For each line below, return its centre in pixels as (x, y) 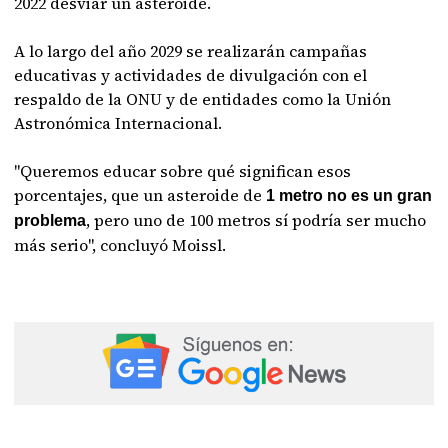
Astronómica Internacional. (118, 123)
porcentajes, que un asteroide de (138, 195)
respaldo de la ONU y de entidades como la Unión (203, 99)
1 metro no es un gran (347, 195)
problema (50, 220)
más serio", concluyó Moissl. (122, 245)
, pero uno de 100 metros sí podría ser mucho (256, 220)
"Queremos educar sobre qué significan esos (183, 171)
